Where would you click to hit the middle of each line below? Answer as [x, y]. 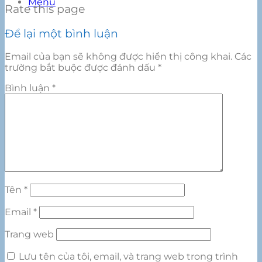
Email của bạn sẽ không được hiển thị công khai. [118, 57]
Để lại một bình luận [61, 33]
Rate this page [45, 9]
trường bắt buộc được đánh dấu [81, 68]
